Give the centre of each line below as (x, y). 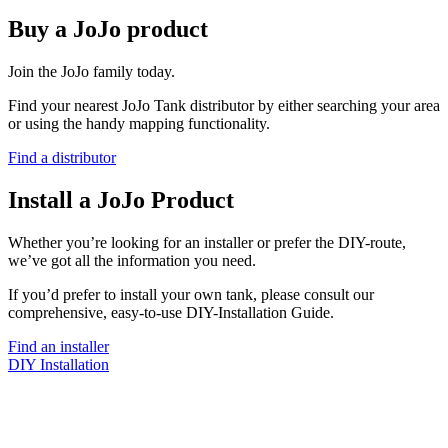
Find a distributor (62, 158)
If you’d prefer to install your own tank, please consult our (191, 295)
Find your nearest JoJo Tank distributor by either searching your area (224, 106)
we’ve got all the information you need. (132, 261)
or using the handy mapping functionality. (139, 124)
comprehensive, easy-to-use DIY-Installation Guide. (171, 313)
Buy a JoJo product (108, 29)
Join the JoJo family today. (91, 72)
